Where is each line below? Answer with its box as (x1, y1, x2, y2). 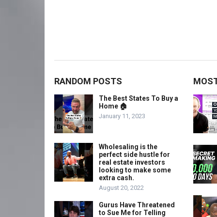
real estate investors (99, 158, 165, 166)
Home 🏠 (99, 102, 127, 110)
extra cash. (99, 174, 134, 182)
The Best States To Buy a (99, 94, 178, 102)
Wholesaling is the (99, 143, 157, 151)
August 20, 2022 (99, 184, 144, 191)
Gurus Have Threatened (99, 201, 175, 209)
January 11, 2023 (99, 112, 145, 120)
